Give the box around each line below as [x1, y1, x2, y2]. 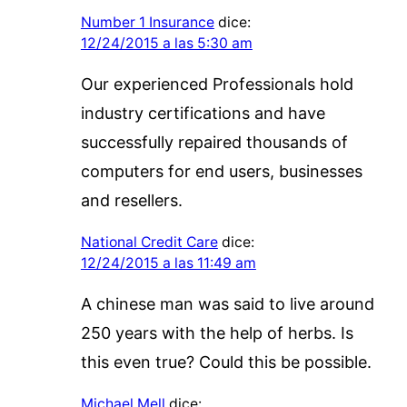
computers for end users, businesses [80, 161, 362, 181]
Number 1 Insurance [80, 13, 214, 31]
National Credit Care [80, 233, 218, 251]
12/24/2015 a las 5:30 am [80, 34, 253, 52]
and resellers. [80, 190, 183, 210]
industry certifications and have [80, 103, 325, 123]
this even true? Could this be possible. [80, 352, 372, 372]
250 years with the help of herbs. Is [80, 323, 353, 342]
